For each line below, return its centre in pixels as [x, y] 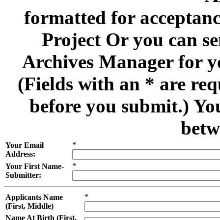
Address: [20, 154]
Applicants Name [34, 197]
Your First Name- [35, 166]
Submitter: [23, 175]
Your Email [25, 145]
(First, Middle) [29, 206]
